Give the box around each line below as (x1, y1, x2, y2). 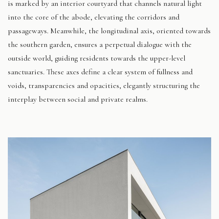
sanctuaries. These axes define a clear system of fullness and (8, 66, 193, 77)
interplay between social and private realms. (8, 94, 148, 104)
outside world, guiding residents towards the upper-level (8, 53, 185, 63)
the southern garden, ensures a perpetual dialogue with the (8, 39, 192, 49)
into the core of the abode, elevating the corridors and (8, 12, 179, 22)
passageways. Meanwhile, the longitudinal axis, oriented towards (8, 25, 211, 36)
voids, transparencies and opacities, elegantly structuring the (8, 80, 200, 90)
